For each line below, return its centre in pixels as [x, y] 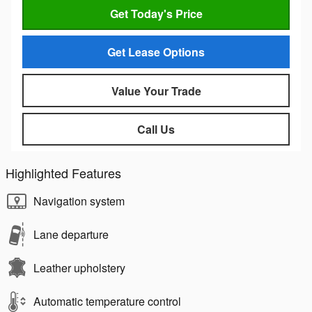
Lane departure [71, 234]
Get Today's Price [156, 13]
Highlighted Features [63, 172]
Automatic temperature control [107, 301]
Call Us [156, 129]
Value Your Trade [156, 91]
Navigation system [79, 201]
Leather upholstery [79, 267]
